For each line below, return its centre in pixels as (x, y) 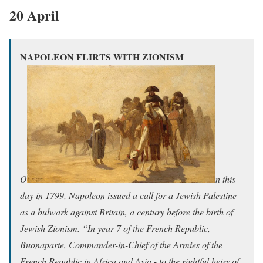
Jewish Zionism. (51, 228)
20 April (34, 15)
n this (225, 178)
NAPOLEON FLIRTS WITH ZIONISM (102, 56)
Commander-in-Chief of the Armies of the (146, 244)
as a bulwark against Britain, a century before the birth (123, 211)
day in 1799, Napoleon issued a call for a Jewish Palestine (128, 195)
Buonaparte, (44, 244)
